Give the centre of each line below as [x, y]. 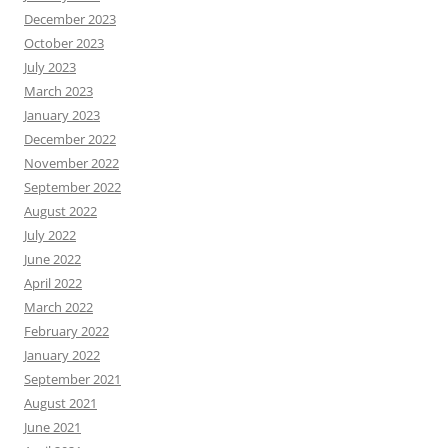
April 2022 [53, 283]
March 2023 [58, 91]
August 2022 [60, 211]
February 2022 [66, 331]
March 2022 [58, 307]
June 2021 [52, 427]
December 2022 [70, 139]
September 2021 [72, 379]
